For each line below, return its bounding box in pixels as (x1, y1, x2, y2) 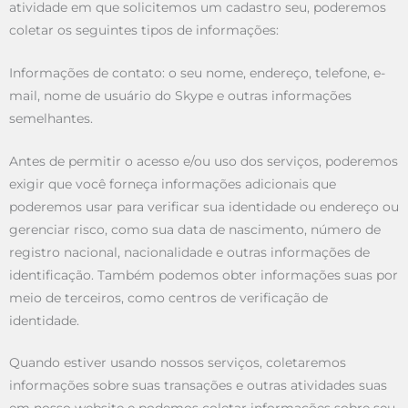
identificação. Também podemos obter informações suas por (9, 267, 398, 282)
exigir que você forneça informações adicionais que (9, 176, 336, 191)
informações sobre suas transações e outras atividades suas (9, 378, 387, 393)
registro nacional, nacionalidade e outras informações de (9, 244, 370, 260)
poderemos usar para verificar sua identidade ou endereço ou (9, 199, 399, 214)
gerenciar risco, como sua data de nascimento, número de (9, 221, 381, 237)
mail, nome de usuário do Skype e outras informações (9, 87, 352, 103)
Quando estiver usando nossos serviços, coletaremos (9, 355, 346, 371)
